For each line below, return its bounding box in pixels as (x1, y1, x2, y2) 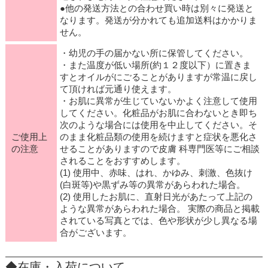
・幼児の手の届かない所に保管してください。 (59, 47, 248, 58)
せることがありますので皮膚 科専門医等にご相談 (59, 143, 260, 154)
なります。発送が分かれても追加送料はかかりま (59, 14, 257, 25)
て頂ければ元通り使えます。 (59, 83, 176, 94)
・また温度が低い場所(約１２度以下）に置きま (59, 59, 251, 70)
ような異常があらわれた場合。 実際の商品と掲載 (59, 203, 260, 214)
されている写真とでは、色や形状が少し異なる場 (59, 215, 257, 226)
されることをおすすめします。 (59, 155, 185, 166)
